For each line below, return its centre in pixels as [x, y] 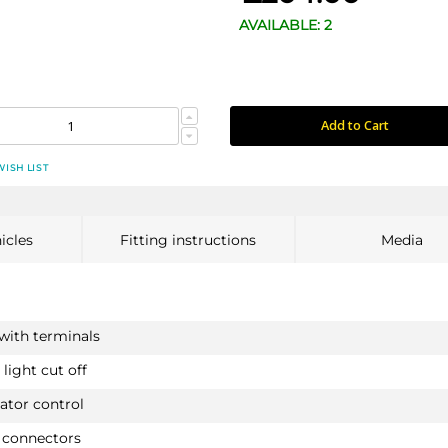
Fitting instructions [188, 239]
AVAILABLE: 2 [286, 24]
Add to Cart [354, 125]
